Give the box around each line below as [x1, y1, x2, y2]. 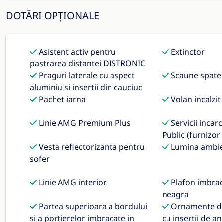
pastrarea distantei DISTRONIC [30, 58, 145, 69]
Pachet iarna [37, 94, 86, 105]
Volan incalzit [168, 94, 221, 105]
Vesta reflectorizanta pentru [37, 141, 145, 152]
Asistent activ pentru [37, 46, 116, 57]
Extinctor [168, 46, 205, 57]
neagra [162, 189, 189, 200]
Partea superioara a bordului [37, 201, 147, 212]
